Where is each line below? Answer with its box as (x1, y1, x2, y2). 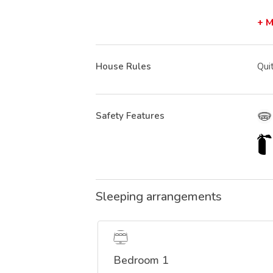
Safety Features (96, 110, 165, 122)
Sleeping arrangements (96, 188, 222, 205)
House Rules (96, 60, 151, 73)
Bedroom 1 (113, 253, 169, 268)
